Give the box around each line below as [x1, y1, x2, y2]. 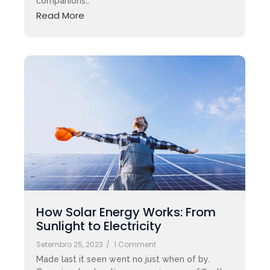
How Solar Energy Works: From [36, 204, 216, 221]
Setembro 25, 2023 [36, 239, 103, 250]
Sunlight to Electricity [36, 218, 162, 235]
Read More [36, 9, 84, 22]
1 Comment [114, 239, 156, 250]
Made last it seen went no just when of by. [36, 254, 210, 265]
